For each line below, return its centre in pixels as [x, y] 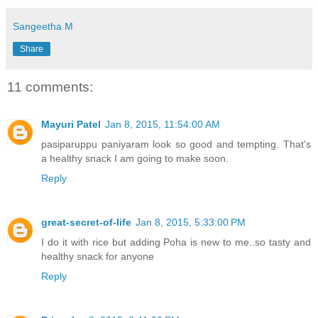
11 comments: [50, 87]
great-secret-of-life [86, 222]
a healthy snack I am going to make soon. [135, 158]
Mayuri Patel [71, 124]
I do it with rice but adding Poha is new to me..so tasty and [176, 242]
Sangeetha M [43, 27]
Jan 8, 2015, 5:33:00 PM [191, 222]
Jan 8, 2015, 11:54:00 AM [163, 124]
